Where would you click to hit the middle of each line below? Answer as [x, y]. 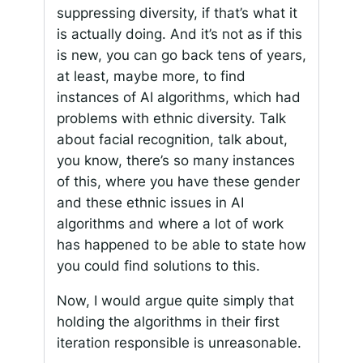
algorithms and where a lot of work [170, 224]
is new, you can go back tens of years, [181, 56]
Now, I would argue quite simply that [175, 301]
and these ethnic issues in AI [150, 203]
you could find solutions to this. [158, 266]
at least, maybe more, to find [151, 77]
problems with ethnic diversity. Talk [171, 119]
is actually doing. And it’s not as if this [179, 34]
